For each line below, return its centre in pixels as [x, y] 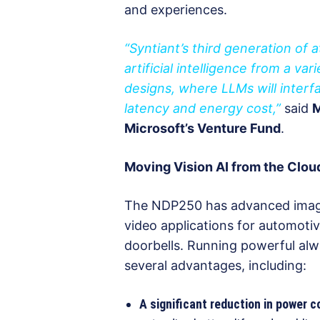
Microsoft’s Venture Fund [202, 129]
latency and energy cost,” [202, 109]
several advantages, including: [215, 266]
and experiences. [176, 10]
